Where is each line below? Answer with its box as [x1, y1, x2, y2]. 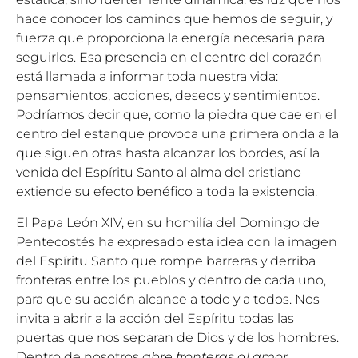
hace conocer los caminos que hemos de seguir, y [16, 11, 332, 27]
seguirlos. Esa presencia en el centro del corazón [16, 50, 322, 66]
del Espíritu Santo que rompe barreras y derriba [16, 253, 316, 268]
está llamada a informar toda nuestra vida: [16, 69, 278, 85]
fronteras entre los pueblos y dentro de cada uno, [16, 272, 326, 288]
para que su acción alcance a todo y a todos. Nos [16, 291, 320, 307]
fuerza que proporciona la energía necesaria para [16, 30, 324, 46]
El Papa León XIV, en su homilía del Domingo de [16, 214, 320, 230]
